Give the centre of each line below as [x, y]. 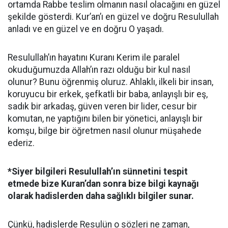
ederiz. [21, 143]
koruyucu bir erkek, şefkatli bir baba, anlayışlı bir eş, [108, 94]
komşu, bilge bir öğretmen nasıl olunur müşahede [105, 131]
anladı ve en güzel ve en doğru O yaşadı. [86, 29]
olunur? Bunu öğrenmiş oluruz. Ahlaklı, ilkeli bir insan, [110, 82]
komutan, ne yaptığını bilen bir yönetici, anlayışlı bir [105, 119]
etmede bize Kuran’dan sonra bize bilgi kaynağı [103, 184]
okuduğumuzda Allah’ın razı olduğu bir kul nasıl [99, 70]
